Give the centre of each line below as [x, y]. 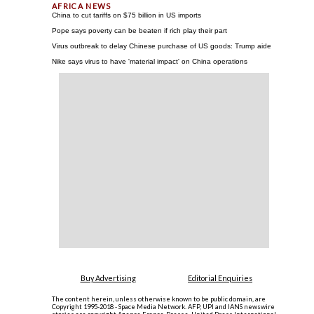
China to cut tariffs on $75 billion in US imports [127, 15]
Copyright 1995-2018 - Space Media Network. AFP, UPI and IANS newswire [163, 307]
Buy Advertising [108, 278]
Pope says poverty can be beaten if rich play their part [139, 30]
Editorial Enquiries [220, 278]
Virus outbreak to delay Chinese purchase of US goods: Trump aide [162, 46]
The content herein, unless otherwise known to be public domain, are [159, 299]
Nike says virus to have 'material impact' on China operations [150, 61]
